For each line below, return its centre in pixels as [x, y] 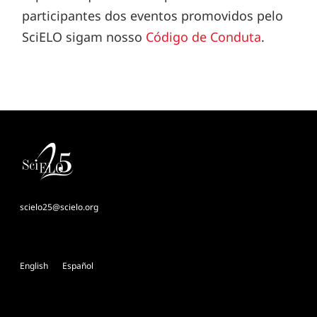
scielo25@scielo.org [59, 207]
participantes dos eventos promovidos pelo [153, 15]
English [34, 265]
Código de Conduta [204, 36]
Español [78, 265]
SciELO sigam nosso [84, 36]
